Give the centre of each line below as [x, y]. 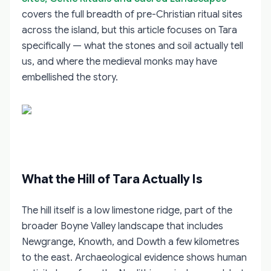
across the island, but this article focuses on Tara [129, 30]
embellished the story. [70, 77]
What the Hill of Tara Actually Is [112, 179]
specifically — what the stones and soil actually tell [132, 46]
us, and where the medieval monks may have [119, 61]
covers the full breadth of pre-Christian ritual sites [132, 14]
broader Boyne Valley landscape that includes [122, 226]
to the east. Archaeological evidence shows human [134, 257]
